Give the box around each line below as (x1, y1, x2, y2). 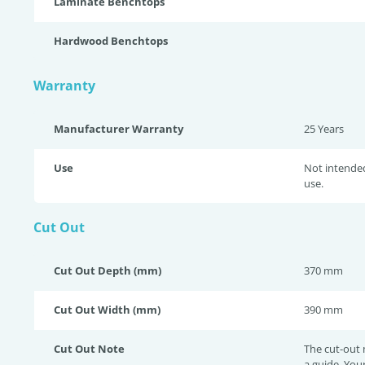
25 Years (304, 121, 344, 136)
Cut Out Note (54, 341, 125, 356)
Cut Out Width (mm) (54, 302, 161, 317)
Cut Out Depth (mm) (54, 263, 161, 278)
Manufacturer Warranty (54, 121, 183, 136)
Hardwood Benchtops (54, 33, 168, 48)
